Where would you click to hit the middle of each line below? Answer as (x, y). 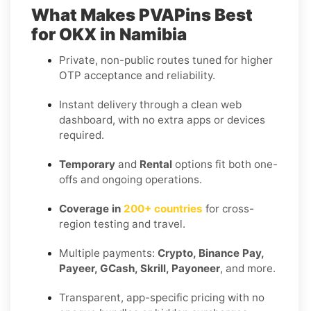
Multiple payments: (108, 253)
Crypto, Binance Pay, (211, 253)
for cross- (228, 208)
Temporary (87, 164)
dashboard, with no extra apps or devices (162, 119)
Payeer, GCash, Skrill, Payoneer (140, 268)
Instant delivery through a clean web (150, 104)
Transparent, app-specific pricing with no (162, 297)
